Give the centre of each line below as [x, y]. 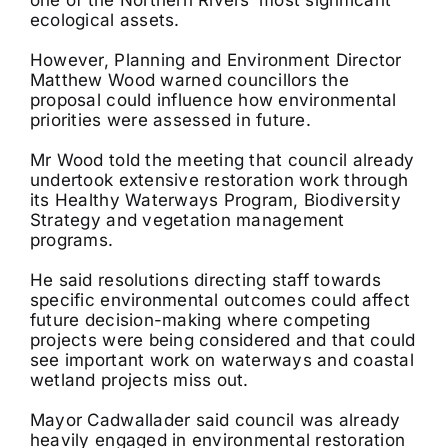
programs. [71, 239]
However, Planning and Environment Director [215, 59]
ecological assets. [104, 19]
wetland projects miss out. [139, 379]
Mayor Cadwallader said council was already [215, 419]
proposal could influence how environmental [213, 99]
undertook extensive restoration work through [219, 179]
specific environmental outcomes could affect [220, 299]
